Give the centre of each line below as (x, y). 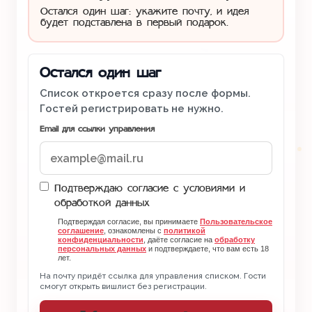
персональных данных (102, 249)
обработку (235, 240)
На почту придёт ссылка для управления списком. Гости (153, 276)
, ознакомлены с (134, 231)
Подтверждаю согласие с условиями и (150, 189)
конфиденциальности (101, 240)
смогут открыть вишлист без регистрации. (123, 286)
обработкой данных (102, 203)
